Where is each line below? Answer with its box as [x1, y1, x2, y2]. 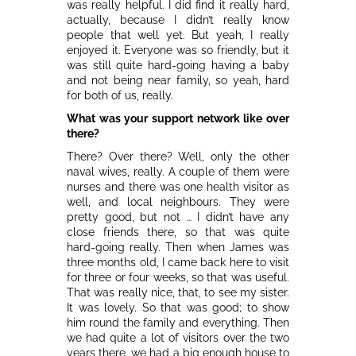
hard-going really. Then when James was [67, 240, 289, 253]
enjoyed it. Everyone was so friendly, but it [67, 43, 289, 56]
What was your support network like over [67, 111, 289, 125]
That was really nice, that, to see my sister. [67, 285, 289, 299]
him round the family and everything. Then [67, 315, 289, 329]
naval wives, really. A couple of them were [67, 164, 289, 178]
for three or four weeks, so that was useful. [67, 270, 289, 284]
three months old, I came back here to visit [67, 255, 289, 269]
